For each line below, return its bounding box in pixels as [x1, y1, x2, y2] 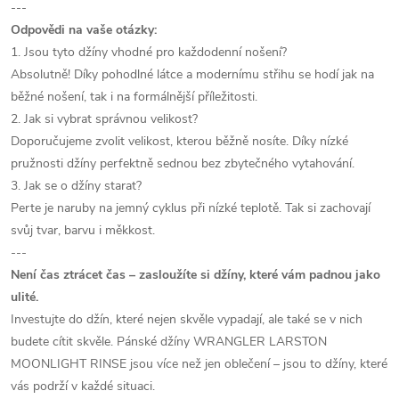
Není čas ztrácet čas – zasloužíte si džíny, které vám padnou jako [11, 266, 380, 283]
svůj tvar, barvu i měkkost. [11, 222, 155, 239]
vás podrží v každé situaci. [11, 378, 155, 395]
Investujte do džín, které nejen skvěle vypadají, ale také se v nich [11, 311, 362, 328]
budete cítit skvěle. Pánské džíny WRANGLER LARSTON [11, 333, 327, 350]
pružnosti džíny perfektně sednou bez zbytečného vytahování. [11, 155, 354, 172]
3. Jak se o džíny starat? [11, 177, 142, 194]
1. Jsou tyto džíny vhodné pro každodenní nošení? [11, 44, 287, 61]
